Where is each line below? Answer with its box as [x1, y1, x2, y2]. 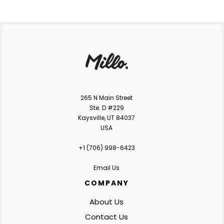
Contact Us [85, 211, 128, 222]
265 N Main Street [80, 93, 133, 102]
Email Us [93, 163, 120, 172]
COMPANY [84, 177, 129, 188]
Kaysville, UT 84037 [78, 113, 135, 122]
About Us [89, 196, 124, 207]
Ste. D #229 [89, 103, 124, 112]
